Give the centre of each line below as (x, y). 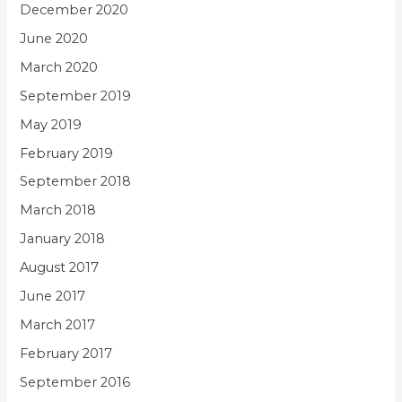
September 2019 (76, 96)
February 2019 (67, 153)
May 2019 (51, 124)
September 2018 (76, 182)
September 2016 (75, 383)
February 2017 (66, 354)
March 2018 (58, 210)
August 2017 (60, 268)
